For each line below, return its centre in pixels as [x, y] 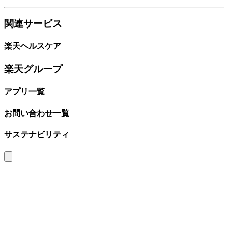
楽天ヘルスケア [33, 46]
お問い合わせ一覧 [37, 113]
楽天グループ [33, 69]
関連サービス [33, 23]
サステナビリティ [37, 134]
